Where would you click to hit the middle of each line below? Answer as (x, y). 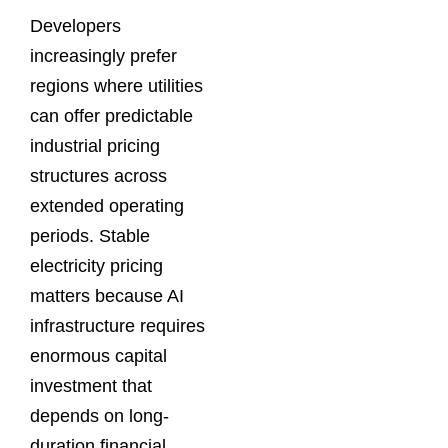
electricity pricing (96, 265)
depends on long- (99, 415)
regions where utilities (116, 85)
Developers (75, 25)
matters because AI (107, 295)
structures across (98, 175)
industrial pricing (95, 145)
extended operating (107, 205)
